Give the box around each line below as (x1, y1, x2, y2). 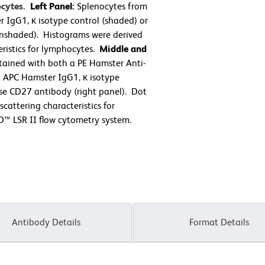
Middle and (99, 43, 147, 54)
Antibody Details (12, 216, 80, 228)
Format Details (189, 216, 249, 228)
